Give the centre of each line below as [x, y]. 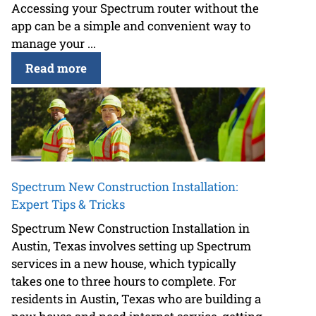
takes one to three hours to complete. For [124, 281]
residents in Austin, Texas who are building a [136, 298]
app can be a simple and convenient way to [131, 26]
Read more [56, 68]
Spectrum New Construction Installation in [130, 228]
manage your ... [54, 44]
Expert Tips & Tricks [68, 205]
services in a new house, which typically [124, 263]
